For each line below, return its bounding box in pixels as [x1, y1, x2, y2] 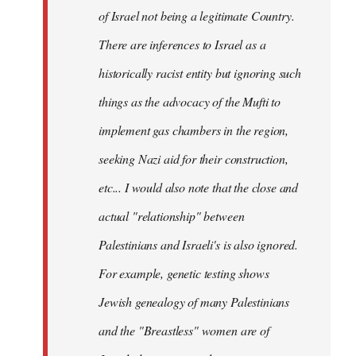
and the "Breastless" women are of [99, 322, 269, 339]
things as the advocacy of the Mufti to [99, 93, 281, 110]
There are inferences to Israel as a [99, 36, 266, 53]
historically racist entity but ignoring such [99, 64, 301, 82]
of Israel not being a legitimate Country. [99, 7, 295, 25]
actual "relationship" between [99, 207, 245, 225]
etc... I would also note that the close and [99, 179, 299, 196]
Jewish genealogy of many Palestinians [99, 293, 290, 311]
